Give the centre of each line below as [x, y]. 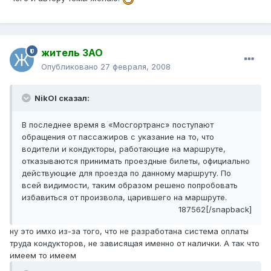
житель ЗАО [72, 53]
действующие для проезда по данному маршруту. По [126, 173]
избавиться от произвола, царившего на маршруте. [124, 198]
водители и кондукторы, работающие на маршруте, [124, 149]
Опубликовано [71, 67]
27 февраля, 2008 [135, 67]
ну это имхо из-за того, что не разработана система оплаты [129, 231]
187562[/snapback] [215, 210]
